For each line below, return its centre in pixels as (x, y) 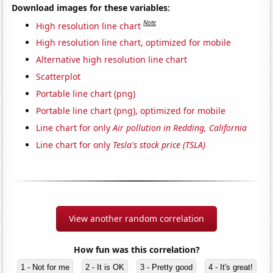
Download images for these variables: (91, 7)
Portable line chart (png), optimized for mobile (131, 111)
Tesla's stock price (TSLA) (159, 145)
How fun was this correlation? (136, 250)
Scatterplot (58, 77)
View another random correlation (136, 219)
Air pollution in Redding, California (180, 128)
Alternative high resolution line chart (112, 60)
